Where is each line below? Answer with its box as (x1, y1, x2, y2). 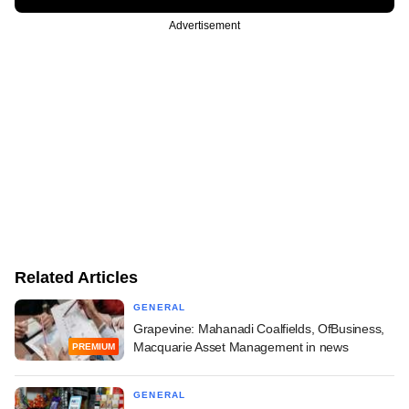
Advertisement (169, 18, 240, 32)
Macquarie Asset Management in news (133, 339, 349, 354)
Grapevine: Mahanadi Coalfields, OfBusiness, (133, 320, 384, 336)
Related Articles (15, 267, 138, 287)
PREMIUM (72, 341, 115, 352)
